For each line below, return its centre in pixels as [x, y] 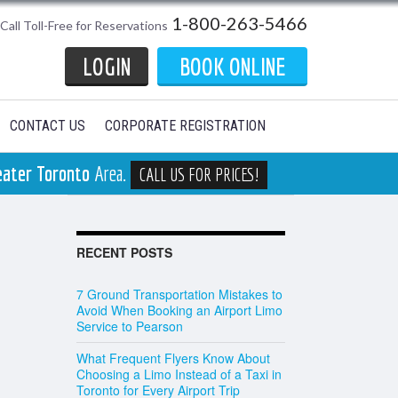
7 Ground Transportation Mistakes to [179, 294]
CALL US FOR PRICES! [199, 175]
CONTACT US [48, 126]
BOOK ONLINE [232, 66]
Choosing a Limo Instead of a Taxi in [179, 374]
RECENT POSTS [124, 252]
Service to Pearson [130, 326]
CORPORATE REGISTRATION [185, 126]
